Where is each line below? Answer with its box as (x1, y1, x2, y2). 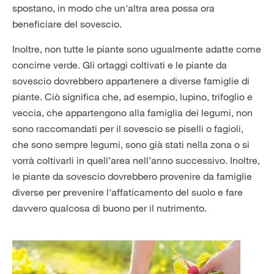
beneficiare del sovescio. (12, 18, 122, 30)
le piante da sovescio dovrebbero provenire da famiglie (12, 170, 252, 182)
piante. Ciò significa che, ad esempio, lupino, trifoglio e (12, 91, 253, 103)
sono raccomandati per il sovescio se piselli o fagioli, (12, 122, 243, 135)
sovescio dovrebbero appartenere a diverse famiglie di (12, 75, 250, 87)
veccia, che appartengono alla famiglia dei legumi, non (12, 106, 253, 119)
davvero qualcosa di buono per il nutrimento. (12, 202, 207, 214)
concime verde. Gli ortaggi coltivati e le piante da (12, 59, 227, 71)
